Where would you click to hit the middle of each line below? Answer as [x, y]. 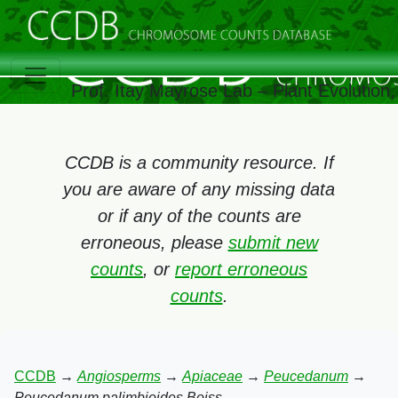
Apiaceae [212, 376]
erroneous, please [154, 243]
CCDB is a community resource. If [199, 163]
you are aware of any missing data [199, 189]
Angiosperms [119, 376]
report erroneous [241, 269]
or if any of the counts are [199, 216]
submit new [273, 243]
